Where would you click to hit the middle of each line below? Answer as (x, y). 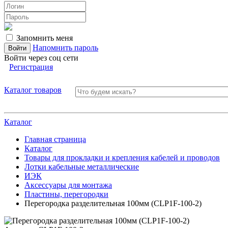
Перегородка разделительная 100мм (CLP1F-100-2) (113, 203)
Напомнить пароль (65, 48)
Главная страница (55, 139)
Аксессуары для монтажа (68, 185)
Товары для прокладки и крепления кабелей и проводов (122, 158)
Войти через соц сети (41, 58)
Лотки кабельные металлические (82, 167)
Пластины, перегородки (66, 194)
